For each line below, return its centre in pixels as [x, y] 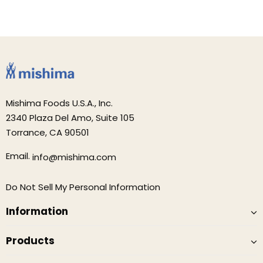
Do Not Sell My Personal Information [83, 187]
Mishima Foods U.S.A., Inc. [59, 103]
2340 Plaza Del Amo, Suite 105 [70, 118]
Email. [19, 156]
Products [30, 240]
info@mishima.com [74, 157]
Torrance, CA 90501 [48, 133]
